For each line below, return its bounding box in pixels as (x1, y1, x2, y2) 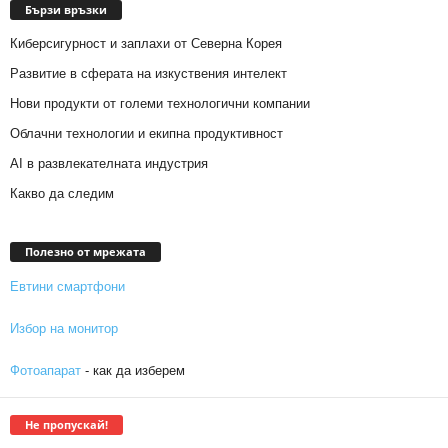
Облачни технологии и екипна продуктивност (10, 125, 283, 141)
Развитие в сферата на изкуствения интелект (10, 65, 287, 81)
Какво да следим (10, 185, 114, 201)
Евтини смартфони (10, 279, 125, 295)
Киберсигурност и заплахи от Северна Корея (10, 35, 282, 51)
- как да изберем (81, 363, 185, 379)
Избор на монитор (10, 321, 118, 337)
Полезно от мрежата (25, 244, 146, 260)
